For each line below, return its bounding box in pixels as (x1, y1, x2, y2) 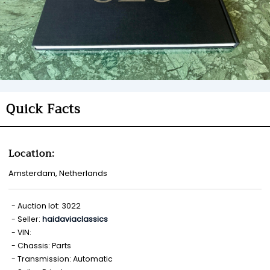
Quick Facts (6, 98, 81, 120)
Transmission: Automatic (17, 254, 113, 264)
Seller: (17, 214, 42, 224)
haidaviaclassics (42, 214, 108, 224)
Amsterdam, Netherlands (8, 168, 107, 179)
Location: (8, 145, 55, 162)
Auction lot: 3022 (17, 201, 81, 211)
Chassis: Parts (17, 240, 71, 251)
